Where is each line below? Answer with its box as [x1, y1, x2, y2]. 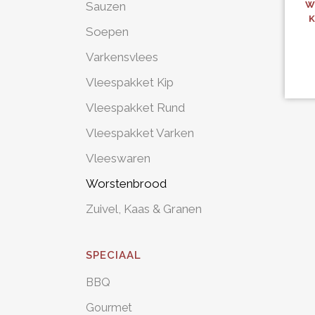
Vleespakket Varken [86, 126, 194, 140]
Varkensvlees [86, 50, 158, 64]
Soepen [86, 25, 129, 39]
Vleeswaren [86, 151, 150, 165]
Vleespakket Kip [86, 75, 174, 89]
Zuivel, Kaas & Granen [86, 202, 202, 216]
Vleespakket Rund [86, 101, 185, 115]
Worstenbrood [86, 176, 167, 191]
